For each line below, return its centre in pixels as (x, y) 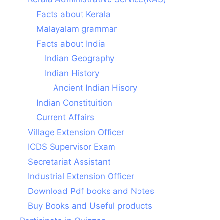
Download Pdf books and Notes (91, 191)
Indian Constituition (74, 103)
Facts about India (71, 44)
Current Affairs (65, 118)
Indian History (72, 73)
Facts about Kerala (73, 14)
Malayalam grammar (77, 29)
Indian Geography (80, 59)
